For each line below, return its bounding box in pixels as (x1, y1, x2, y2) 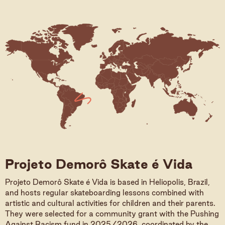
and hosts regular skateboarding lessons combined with (5, 188, 204, 197)
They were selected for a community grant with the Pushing (5, 209, 219, 218)
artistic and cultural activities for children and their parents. (5, 199, 215, 207)
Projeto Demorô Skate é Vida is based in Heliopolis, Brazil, (5, 178, 210, 186)
